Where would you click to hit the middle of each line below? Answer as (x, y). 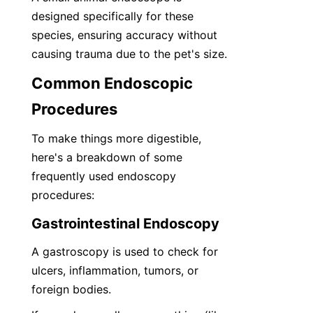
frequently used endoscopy (104, 176)
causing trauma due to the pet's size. (129, 54)
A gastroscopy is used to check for (125, 252)
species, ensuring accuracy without (124, 35)
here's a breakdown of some (107, 157)
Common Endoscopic (112, 83)
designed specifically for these (112, 16)
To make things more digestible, (116, 138)
